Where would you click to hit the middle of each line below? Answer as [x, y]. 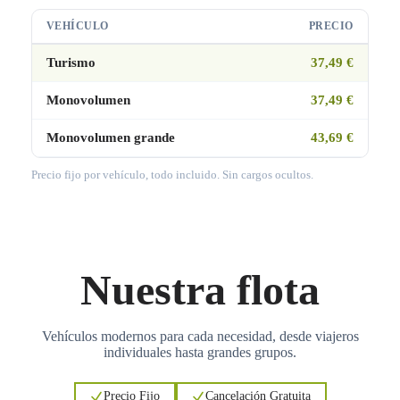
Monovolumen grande [110, 138]
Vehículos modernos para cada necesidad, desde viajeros [200, 336]
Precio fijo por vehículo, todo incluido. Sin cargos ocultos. [172, 175]
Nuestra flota [200, 289]
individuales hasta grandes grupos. [200, 352]
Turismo [71, 63]
